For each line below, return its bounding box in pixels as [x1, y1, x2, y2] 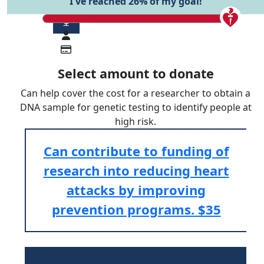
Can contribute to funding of [43, 142, 229, 160]
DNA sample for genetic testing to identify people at [19, 101, 252, 114]
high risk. [115, 115, 156, 128]
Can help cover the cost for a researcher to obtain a [21, 87, 250, 100]
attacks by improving [67, 181, 206, 199]
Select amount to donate [57, 65, 214, 82]
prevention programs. [51, 200, 194, 219]
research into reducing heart [43, 161, 229, 180]
